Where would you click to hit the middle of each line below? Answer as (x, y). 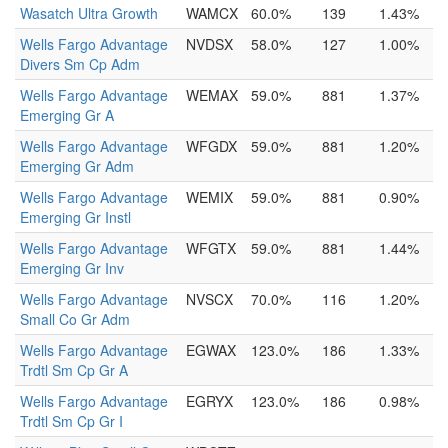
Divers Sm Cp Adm (80, 64)
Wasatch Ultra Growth (89, 13)
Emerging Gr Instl (75, 217)
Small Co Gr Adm (75, 319)
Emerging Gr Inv (72, 268)
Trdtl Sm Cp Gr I (71, 421)
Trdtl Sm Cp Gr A (74, 370)
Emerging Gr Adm (77, 166)
